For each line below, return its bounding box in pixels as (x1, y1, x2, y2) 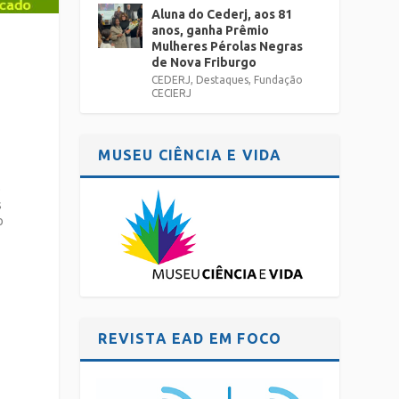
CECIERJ (151, 87, 192, 99)
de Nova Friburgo (151, 55, 257, 69)
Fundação (254, 74, 304, 85)
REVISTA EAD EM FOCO (98, 330, 282, 347)
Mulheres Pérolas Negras (151, 39, 304, 53)
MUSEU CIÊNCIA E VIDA (98, 147, 282, 163)
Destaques (196, 74, 249, 85)
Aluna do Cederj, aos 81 (151, 7, 293, 21)
